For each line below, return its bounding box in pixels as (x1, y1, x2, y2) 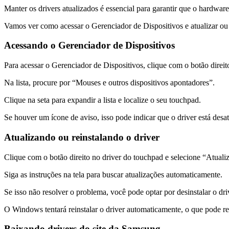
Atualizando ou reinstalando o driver (4, 131, 159, 143)
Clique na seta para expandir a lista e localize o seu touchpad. (4, 96, 201, 105)
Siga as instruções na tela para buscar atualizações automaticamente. (4, 170, 222, 179)
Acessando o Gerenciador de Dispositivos (4, 40, 175, 51)
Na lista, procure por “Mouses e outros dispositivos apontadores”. (4, 78, 215, 87)
